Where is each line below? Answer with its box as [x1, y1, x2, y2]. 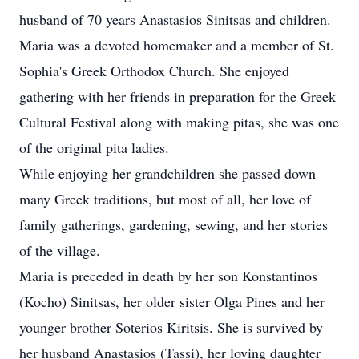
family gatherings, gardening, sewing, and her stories [19, 215, 328, 234]
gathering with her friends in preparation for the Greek [19, 87, 336, 106]
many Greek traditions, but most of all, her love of [19, 189, 311, 208]
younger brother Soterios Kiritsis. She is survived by [19, 317, 323, 337]
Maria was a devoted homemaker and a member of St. [19, 35, 334, 54]
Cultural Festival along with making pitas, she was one [19, 112, 339, 131]
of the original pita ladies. [19, 138, 169, 157]
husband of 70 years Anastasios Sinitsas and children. [19, 10, 331, 29]
